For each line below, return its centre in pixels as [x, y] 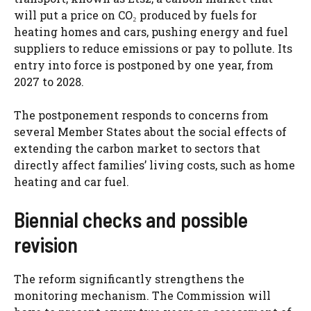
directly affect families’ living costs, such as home [154, 165]
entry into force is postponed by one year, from [144, 65]
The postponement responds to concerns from [141, 115]
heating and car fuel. [72, 182]
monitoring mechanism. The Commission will [142, 296]
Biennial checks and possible [131, 220]
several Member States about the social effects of [150, 132]
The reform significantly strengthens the [129, 279]
